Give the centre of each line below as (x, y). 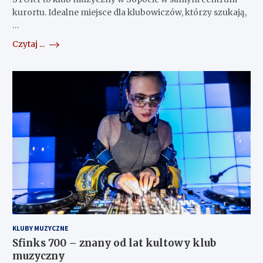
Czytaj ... (29, 44)
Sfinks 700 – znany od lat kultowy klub (114, 243)
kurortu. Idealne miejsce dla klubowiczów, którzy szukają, (129, 13)
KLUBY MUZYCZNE (40, 228)
